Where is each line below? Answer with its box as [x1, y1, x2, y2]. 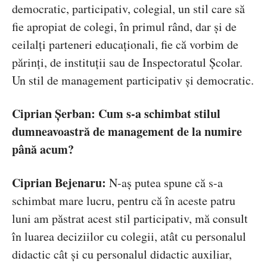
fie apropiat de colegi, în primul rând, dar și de [12, 18, 237, 35]
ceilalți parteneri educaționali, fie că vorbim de [12, 36, 238, 53]
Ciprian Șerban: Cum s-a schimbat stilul [12, 105, 221, 123]
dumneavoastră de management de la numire [12, 123, 242, 141]
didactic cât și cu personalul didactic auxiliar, [12, 246, 232, 263]
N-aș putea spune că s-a [106, 175, 223, 191]
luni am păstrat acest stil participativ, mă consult [12, 210, 248, 227]
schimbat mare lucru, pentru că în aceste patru [12, 193, 235, 209]
